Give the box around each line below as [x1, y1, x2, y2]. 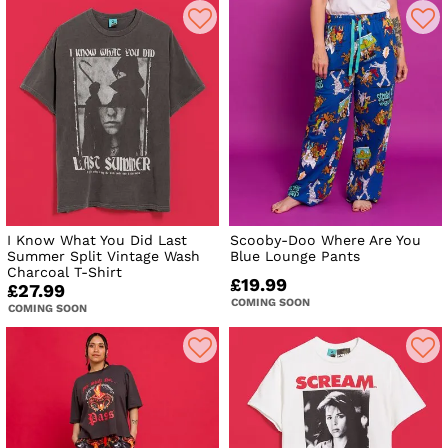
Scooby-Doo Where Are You [230, 232, 422, 249]
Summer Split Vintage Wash [7, 248, 200, 265]
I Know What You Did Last [7, 232, 187, 249]
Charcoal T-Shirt [7, 264, 122, 281]
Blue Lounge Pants [230, 248, 361, 265]
